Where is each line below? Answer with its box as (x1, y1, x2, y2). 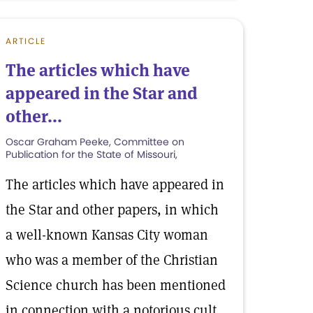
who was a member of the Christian (6, 251, 218, 269)
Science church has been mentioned (6, 276, 226, 294)
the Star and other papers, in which (6, 201, 219, 219)
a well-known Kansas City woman (6, 226, 208, 244)
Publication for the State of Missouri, (6, 147, 177, 161)
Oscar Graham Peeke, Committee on (6, 135, 184, 149)
